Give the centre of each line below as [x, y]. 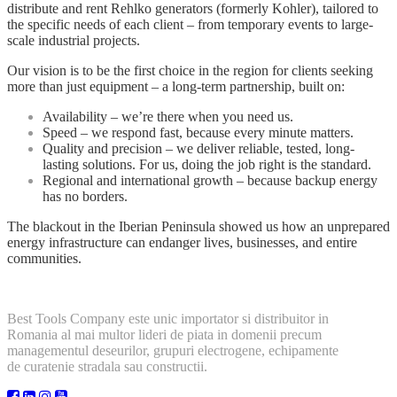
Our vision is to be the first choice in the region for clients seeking [190, 70]
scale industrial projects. [74, 40]
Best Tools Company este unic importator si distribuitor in [168, 318]
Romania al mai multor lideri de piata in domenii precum [164, 334]
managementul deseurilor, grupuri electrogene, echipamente [173, 350]
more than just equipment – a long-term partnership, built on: [176, 86]
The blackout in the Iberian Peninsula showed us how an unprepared [198, 226]
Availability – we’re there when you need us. [168, 116]
